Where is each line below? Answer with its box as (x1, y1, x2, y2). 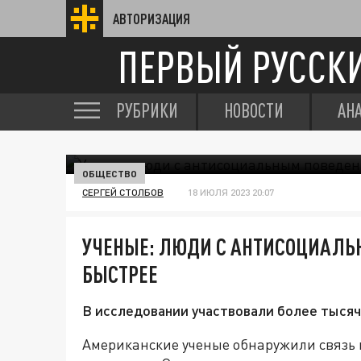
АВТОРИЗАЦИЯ (113, 10, 190, 27)
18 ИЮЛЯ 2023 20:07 (188, 186, 274, 198)
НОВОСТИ (224, 99, 284, 122)
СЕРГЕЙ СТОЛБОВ (82, 186, 164, 198)
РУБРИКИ (116, 99, 178, 122)
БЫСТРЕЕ (82, 260, 158, 288)
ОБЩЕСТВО (82, 168, 137, 179)
